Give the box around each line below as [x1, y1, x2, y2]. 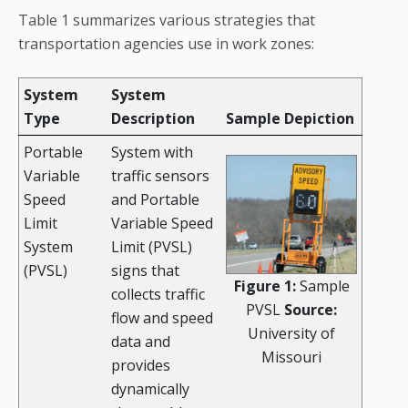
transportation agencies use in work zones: [18, 34, 314, 55]
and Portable [111, 189, 199, 210]
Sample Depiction [226, 108, 354, 129]
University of [248, 323, 335, 344]
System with [111, 142, 193, 163]
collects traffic [111, 284, 205, 305]
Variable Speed [111, 213, 213, 234]
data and [111, 331, 170, 352]
